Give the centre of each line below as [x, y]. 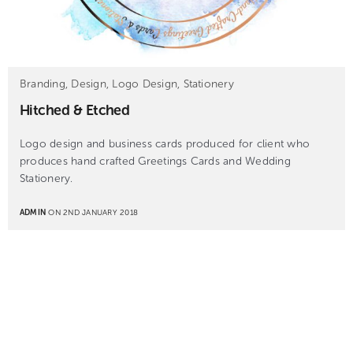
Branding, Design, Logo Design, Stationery [127, 84]
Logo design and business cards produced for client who [165, 144]
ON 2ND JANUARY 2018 [92, 212]
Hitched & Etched [75, 111]
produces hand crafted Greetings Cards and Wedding [155, 162]
